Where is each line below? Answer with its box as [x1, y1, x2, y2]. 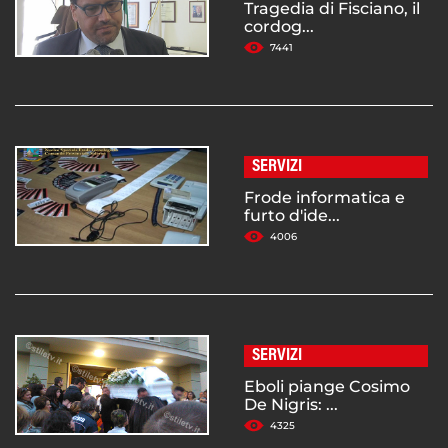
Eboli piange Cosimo [244, 377, 410, 397]
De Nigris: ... [244, 395, 338, 415]
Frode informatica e [244, 188, 405, 208]
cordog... [244, 17, 314, 37]
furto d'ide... [244, 206, 340, 226]
